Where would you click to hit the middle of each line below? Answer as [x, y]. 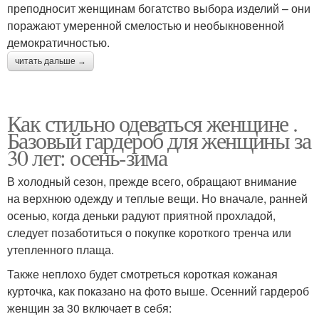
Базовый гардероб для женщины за [159, 140]
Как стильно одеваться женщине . [152, 122]
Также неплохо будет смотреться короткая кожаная [142, 273]
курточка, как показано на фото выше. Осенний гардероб [158, 291]
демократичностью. [58, 42]
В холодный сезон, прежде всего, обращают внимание [152, 181]
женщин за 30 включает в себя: [89, 308]
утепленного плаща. [61, 249]
